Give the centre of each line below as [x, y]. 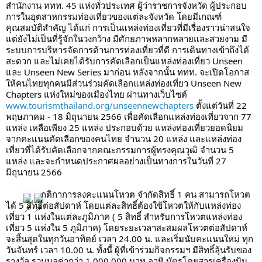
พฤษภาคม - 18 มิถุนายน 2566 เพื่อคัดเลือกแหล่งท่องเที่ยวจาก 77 [129, 117]
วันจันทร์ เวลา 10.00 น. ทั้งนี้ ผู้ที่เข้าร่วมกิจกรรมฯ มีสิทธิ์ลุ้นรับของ [129, 250]
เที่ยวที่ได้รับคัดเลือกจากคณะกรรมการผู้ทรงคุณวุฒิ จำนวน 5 [120, 150]
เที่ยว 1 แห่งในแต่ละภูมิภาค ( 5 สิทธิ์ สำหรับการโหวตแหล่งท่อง [124, 217]
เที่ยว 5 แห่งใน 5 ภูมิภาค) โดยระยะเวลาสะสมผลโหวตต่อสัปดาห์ [127, 228]
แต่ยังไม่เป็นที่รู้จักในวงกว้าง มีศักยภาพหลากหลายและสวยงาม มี [127, 39]
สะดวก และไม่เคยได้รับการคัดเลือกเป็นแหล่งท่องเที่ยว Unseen [124, 61]
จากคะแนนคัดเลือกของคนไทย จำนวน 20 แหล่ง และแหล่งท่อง [124, 139]
